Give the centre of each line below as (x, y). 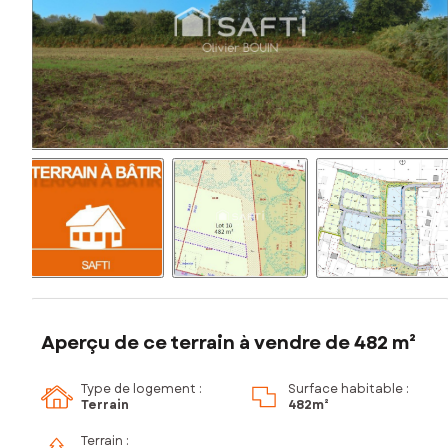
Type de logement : (141, 389)
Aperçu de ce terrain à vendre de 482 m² (228, 343)
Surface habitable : (348, 389)
